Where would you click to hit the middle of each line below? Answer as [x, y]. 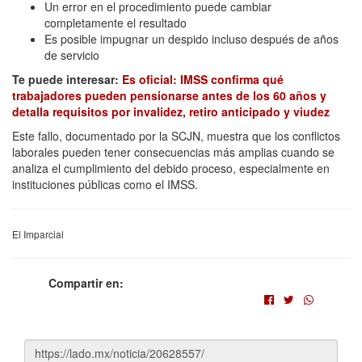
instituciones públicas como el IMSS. [105, 185]
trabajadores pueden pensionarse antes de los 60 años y [169, 96]
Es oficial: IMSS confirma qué [203, 80]
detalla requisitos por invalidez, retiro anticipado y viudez [171, 112]
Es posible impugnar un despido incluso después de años [192, 39]
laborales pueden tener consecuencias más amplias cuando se [173, 152]
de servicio [72, 55]
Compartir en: [86, 283]
